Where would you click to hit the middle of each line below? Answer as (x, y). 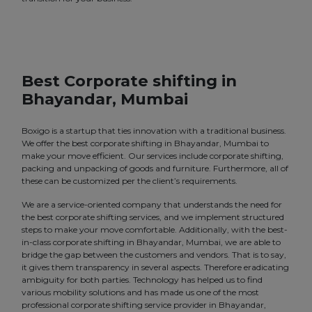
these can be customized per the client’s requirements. (130, 181)
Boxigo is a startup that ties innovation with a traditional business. (154, 131)
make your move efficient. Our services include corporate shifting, (153, 156)
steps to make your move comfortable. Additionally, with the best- (155, 230)
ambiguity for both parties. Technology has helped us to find (142, 280)
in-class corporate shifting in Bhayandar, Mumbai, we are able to (151, 242)
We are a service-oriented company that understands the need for (152, 205)
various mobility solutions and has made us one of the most (140, 292)
